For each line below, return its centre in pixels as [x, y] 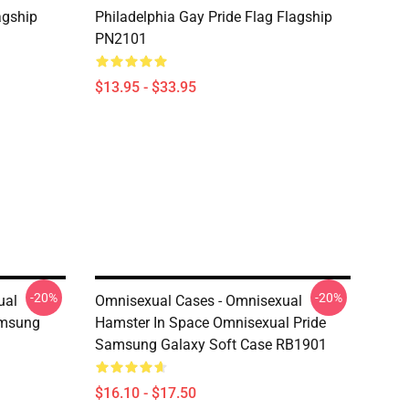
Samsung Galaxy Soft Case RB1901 [211, 345]
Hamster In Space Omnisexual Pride [210, 323]
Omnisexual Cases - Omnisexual [199, 301]
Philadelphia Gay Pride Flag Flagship [214, 17]
